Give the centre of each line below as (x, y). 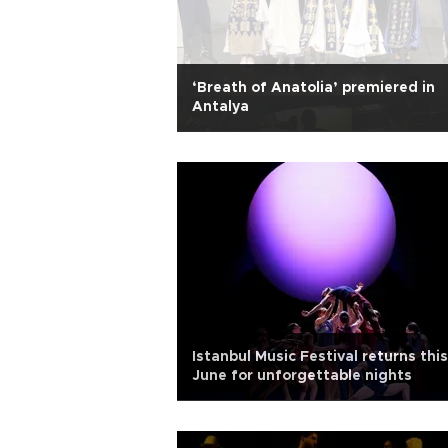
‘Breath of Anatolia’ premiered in (313, 88)
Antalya (220, 107)
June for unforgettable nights (302, 376)
